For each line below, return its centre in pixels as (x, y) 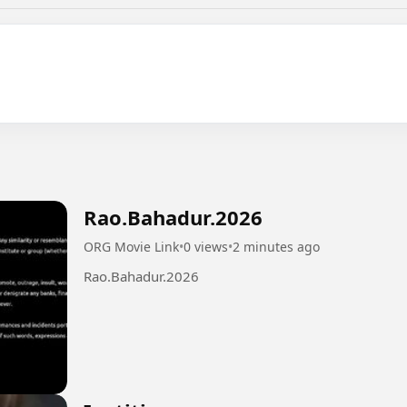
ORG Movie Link (131, 246)
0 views (206, 246)
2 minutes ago (276, 246)
